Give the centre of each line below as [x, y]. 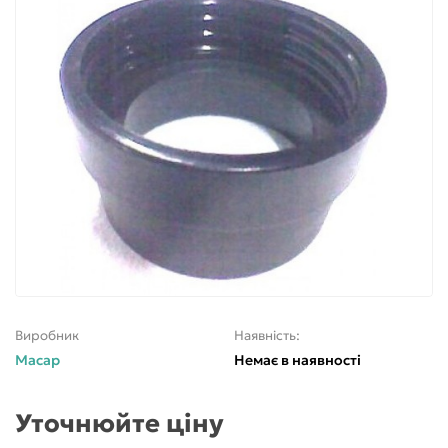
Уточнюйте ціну [119, 422]
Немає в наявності [297, 359]
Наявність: [267, 335]
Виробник [47, 335]
